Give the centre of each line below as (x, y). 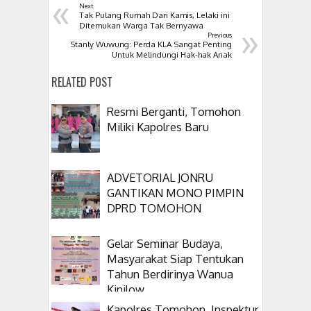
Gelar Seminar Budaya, (165, 244)
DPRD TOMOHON (154, 208)
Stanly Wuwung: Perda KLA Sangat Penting (151, 44)
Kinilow (126, 289)
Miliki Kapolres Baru (158, 127)
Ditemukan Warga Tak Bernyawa (141, 26)
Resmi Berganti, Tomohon (174, 112)
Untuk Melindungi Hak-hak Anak (172, 55)
